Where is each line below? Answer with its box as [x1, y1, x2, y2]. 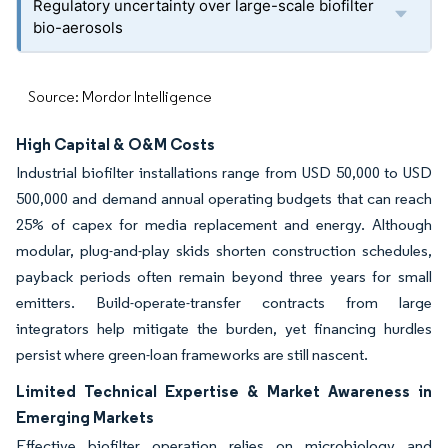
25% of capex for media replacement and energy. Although [16, 215, 432, 234]
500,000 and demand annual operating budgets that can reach [16, 189, 432, 208]
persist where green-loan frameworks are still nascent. [16, 345, 368, 364]
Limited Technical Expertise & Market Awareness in [16, 381, 432, 401]
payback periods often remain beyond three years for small [16, 267, 432, 286]
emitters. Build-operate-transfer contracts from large [16, 293, 432, 312]
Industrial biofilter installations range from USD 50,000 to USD [16, 163, 432, 182]
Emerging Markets [16, 407, 154, 427]
